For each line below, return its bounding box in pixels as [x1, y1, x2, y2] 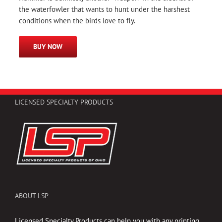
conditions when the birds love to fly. [19, 15, 135, 25]
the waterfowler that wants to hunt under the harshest [19, 4, 190, 14]
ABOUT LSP [15, 191, 49, 200]
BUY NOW [33, 42, 62, 51]
